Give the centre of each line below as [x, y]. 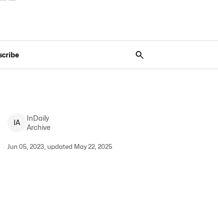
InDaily [38, 118]
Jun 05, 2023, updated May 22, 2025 [60, 146]
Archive [38, 127]
